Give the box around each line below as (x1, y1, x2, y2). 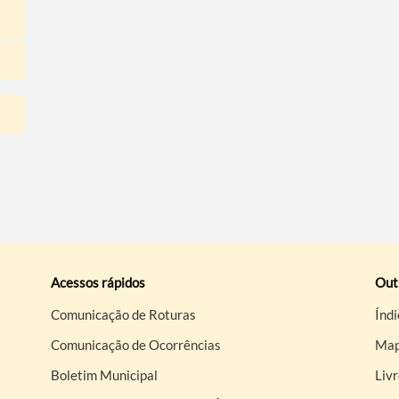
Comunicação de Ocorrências (51, 336, 222, 353)
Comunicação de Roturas (51, 305, 197, 322)
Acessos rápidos (51, 273, 146, 290)
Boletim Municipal (51, 366, 159, 383)
